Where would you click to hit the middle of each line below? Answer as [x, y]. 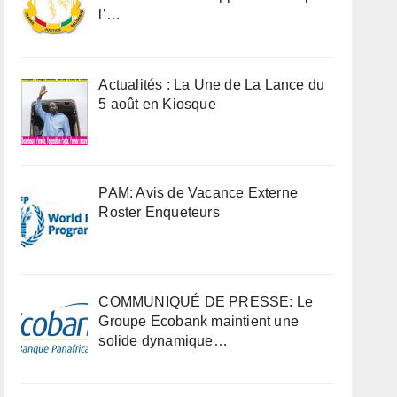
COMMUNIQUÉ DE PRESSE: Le [206, 302]
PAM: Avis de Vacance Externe [198, 193]
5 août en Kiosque [157, 104]
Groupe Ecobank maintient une [198, 322]
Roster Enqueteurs [159, 213]
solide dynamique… [163, 341]
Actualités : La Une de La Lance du [212, 84]
